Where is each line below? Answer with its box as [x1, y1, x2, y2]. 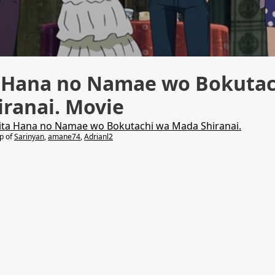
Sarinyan [14, 131, 44, 142]
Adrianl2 [84, 131, 113, 142]
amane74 [48, 131, 80, 142]
